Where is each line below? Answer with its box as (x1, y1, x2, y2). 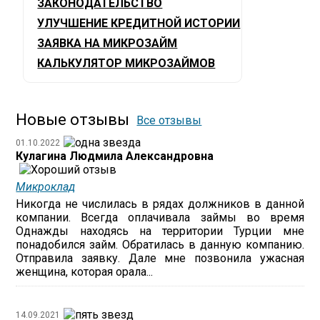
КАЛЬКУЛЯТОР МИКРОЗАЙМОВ (37, 56, 216, 70)
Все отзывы (136, 114, 202, 127)
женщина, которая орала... (16, 265, 154, 279)
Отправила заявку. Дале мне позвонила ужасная (16, 251, 304, 265)
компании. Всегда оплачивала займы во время (16, 211, 304, 224)
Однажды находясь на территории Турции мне (16, 224, 304, 238)
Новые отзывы (16, 111, 130, 129)
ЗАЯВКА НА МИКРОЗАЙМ (37, 36, 178, 50)
